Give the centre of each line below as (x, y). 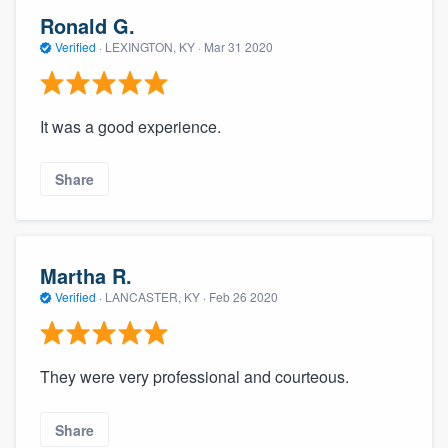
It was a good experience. (130, 127)
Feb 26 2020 (243, 296)
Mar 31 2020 (238, 46)
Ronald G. (87, 25)
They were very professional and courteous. (194, 377)
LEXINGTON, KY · (153, 46)
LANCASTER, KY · (155, 296)
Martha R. (86, 275)
